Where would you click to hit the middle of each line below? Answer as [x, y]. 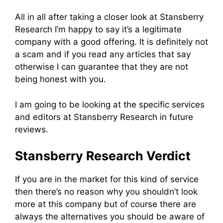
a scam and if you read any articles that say [103, 55]
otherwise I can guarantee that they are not [102, 67]
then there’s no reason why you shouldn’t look [106, 192]
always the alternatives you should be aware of [110, 217]
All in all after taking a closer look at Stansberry [109, 17]
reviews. [32, 129]
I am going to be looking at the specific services [110, 104]
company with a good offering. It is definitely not [111, 42]
